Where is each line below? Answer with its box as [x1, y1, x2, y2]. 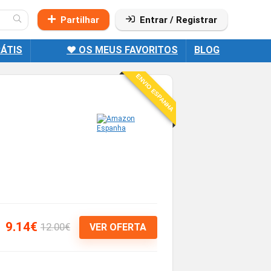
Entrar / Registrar [140, 15, 217, 25]
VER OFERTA [90, 221, 147, 233]
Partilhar [60, 15, 99, 25]
